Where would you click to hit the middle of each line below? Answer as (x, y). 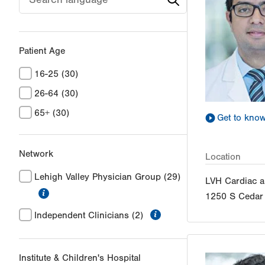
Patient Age (42, 51)
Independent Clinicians (82, 216)
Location (223, 157)
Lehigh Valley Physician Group (98, 177)
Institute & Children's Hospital (80, 258)
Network (36, 154)
